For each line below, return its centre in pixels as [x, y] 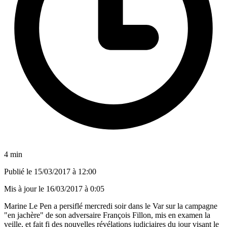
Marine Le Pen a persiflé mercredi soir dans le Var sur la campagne [111, 206]
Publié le [19, 171]
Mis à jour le [25, 188]
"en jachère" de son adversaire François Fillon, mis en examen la [107, 215]
